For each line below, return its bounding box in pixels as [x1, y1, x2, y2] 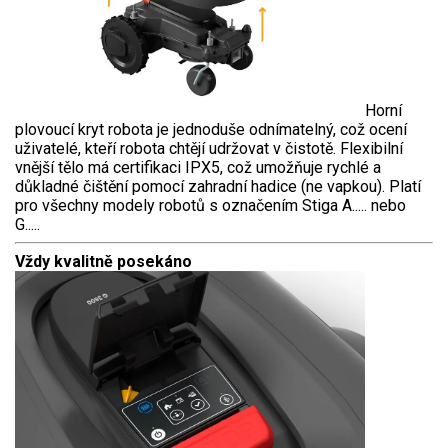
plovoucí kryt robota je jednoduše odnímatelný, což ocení [15, 120, 407, 140]
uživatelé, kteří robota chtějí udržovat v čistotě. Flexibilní [15, 139, 403, 159]
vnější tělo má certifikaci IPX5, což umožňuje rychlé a [15, 158, 381, 178]
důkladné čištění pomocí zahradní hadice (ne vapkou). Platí [15, 177, 421, 197]
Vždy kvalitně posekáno [15, 252, 192, 272]
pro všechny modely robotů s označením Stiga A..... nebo [15, 196, 406, 216]
